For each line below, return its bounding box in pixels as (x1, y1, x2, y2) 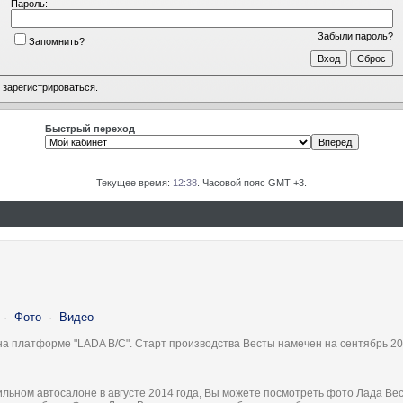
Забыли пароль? (317, 30, 393, 41)
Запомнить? (28, 35, 85, 47)
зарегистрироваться (3, 82, 95, 94)
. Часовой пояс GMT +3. (197, 177, 307, 188)
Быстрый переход (44, 123, 135, 134)
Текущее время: (96, 177, 173, 188)
